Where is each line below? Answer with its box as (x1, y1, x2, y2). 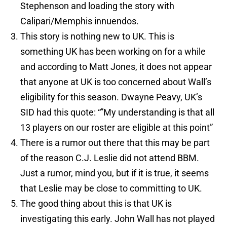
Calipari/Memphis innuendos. (20, 16, 139, 27)
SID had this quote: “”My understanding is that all (20, 107, 214, 118)
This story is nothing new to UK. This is (20, 31, 174, 42)
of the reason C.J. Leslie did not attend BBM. (20, 153, 199, 164)
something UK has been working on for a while (20, 46, 206, 57)
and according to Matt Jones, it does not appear (20, 61, 212, 72)
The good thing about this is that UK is (20, 198, 172, 209)
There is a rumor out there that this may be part (20, 137, 210, 148)
